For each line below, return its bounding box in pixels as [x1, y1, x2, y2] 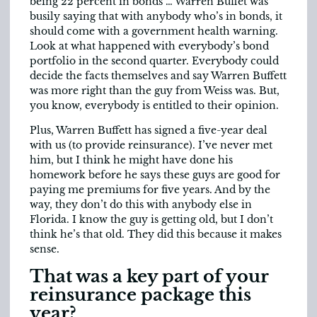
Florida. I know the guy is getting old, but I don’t [30, 213, 273, 226]
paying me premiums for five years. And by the [30, 183, 270, 197]
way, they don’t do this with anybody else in [30, 198, 252, 212]
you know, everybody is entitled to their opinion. [30, 98, 279, 112]
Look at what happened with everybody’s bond [30, 39, 269, 52]
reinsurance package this [30, 284, 251, 305]
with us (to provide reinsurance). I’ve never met [30, 139, 272, 152]
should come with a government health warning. [30, 24, 278, 38]
